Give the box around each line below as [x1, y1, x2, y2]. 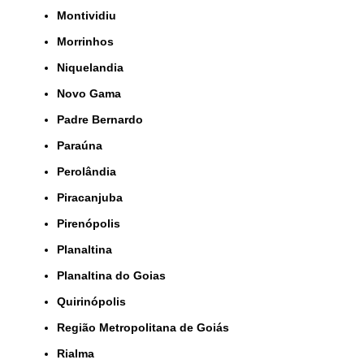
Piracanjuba [64, 191, 123, 205]
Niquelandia [65, 61, 123, 75]
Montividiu [67, 9, 116, 23]
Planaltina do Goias [64, 269, 166, 283]
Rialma [65, 347, 94, 361]
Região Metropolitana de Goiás [65, 321, 229, 335]
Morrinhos [67, 35, 114, 49]
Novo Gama [65, 87, 121, 101]
